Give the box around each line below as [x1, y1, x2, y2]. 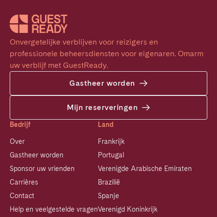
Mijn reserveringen [67, 102, 138, 112]
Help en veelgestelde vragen [10, 205, 98, 213]
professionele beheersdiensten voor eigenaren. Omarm [10, 48, 203, 58]
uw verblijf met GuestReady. [10, 60, 108, 70]
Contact [10, 191, 34, 200]
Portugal [98, 151, 124, 159]
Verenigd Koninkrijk [98, 205, 157, 213]
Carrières [10, 178, 38, 186]
